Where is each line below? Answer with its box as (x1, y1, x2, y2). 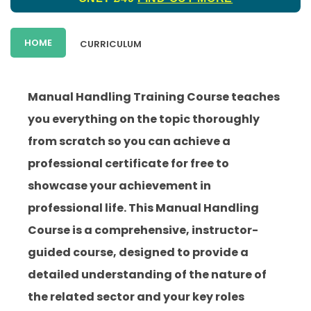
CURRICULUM (80, 37, 142, 51)
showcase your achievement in (28, 178, 211, 194)
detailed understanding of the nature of (28, 267, 267, 283)
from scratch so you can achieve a (28, 133, 230, 150)
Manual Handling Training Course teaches (28, 89, 280, 106)
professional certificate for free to (28, 155, 229, 172)
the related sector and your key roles (28, 289, 244, 305)
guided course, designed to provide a (28, 244, 249, 261)
